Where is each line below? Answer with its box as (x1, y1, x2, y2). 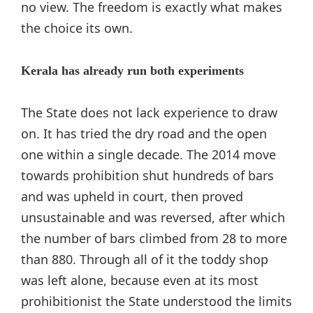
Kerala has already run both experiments (21, 63, 244, 78)
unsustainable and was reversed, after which (21, 208, 285, 226)
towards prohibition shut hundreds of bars (21, 166, 274, 184)
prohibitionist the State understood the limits (21, 292, 292, 310)
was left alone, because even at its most (21, 271, 259, 289)
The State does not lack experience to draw (21, 103, 277, 121)
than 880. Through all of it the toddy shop (21, 250, 268, 268)
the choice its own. (21, 19, 133, 36)
